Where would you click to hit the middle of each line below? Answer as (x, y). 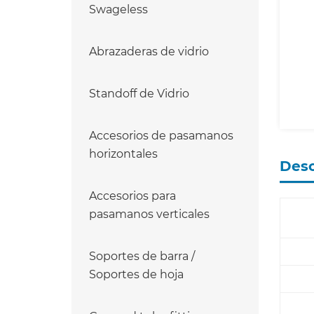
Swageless (118, 9)
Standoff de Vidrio (139, 93)
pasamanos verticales (149, 213)
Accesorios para (132, 195)
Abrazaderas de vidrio (149, 51)
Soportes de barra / (142, 255)
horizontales (123, 153)
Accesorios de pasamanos (161, 135)
